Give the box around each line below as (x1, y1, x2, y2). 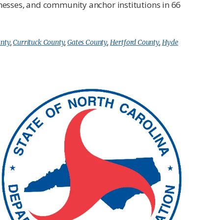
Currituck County (13, 38, 65, 47)
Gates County (67, 38, 107, 47)
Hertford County (110, 38, 159, 47)
